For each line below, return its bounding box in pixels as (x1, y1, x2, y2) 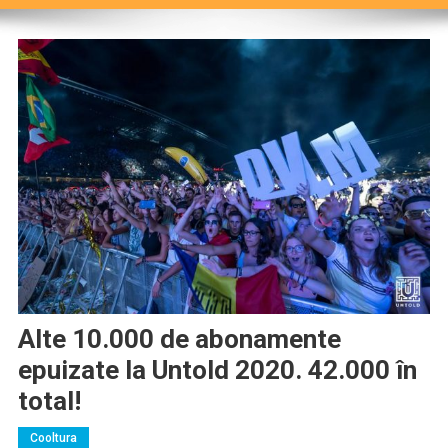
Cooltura (29, 430, 77, 445)
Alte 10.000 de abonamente (17, 323, 341, 354)
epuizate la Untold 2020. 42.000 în (17, 354, 417, 385)
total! (17, 385, 81, 416)
